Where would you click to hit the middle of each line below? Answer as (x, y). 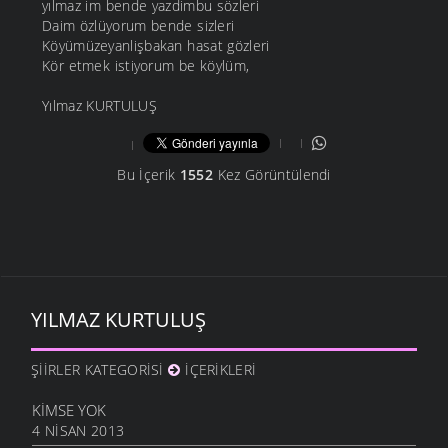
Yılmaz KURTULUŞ (99, 106)
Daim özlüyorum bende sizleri (138, 26)
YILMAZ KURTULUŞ (118, 320)
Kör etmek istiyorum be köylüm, (146, 66)
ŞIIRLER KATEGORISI (100, 370)
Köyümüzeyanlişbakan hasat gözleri (156, 46)
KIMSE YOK (69, 410)
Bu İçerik (148, 175)
